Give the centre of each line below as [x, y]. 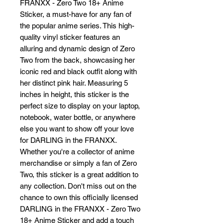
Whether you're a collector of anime [77, 151]
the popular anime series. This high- [77, 25]
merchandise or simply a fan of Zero [78, 163]
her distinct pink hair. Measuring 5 [74, 83]
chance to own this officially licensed [79, 197]
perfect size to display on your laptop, [80, 106]
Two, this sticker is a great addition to [79, 174]
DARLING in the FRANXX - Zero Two [80, 209]
